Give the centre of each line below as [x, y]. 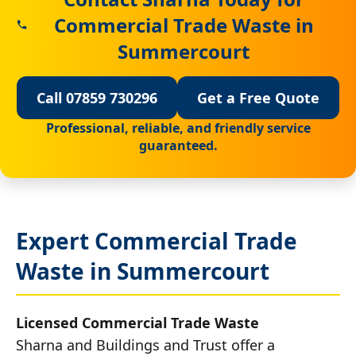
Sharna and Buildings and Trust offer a [145, 344]
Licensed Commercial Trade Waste [137, 322]
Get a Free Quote [258, 97]
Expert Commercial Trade [157, 240]
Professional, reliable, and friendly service [178, 128]
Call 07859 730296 [97, 97]
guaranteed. [178, 145]
